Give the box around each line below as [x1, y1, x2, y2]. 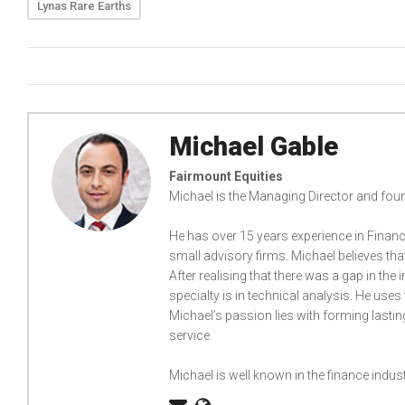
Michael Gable [169, 131, 338, 163]
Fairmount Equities [169, 169, 283, 184]
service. [169, 328, 212, 344]
